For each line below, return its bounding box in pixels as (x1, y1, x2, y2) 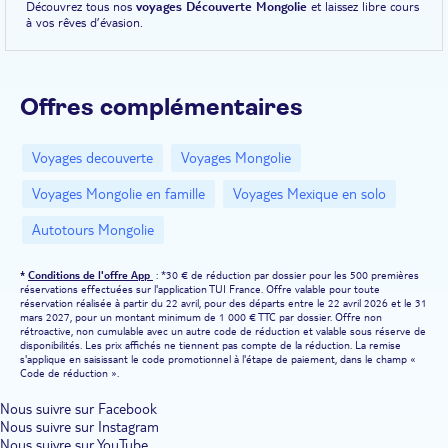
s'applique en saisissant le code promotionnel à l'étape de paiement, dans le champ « (20, 351, 416, 366)
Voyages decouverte (32, 148, 153, 167)
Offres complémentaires (20, 95, 303, 120)
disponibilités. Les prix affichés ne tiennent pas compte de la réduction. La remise (20, 337, 401, 352)
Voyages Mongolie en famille (32, 184, 205, 203)
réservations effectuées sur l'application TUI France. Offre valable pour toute (20, 281, 380, 296)
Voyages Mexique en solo (233, 184, 386, 203)
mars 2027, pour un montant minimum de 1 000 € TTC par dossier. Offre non (20, 309, 382, 324)
